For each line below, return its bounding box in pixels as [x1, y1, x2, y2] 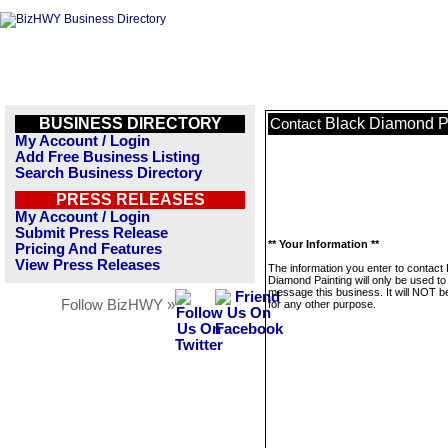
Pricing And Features [15, 241, 162, 257]
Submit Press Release [15, 225, 168, 241]
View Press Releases [15, 257, 160, 273]
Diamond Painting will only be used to [268, 274, 446, 286]
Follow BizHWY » [61, 297, 175, 313]
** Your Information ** [268, 238, 379, 250]
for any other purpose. [268, 298, 376, 310]
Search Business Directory [15, 165, 202, 181]
